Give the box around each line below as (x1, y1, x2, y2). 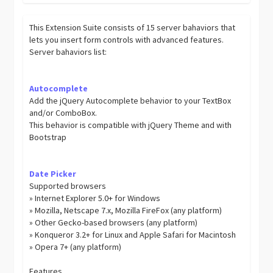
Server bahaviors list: (29, 46, 107, 57)
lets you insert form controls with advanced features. (29, 34, 224, 45)
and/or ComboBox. (29, 107, 97, 118)
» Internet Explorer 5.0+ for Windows (29, 193, 161, 204)
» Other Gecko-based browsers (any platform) (29, 217, 198, 228)
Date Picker (29, 168, 77, 179)
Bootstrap (29, 132, 67, 143)
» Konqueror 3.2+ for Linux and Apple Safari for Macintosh (29, 229, 236, 240)
